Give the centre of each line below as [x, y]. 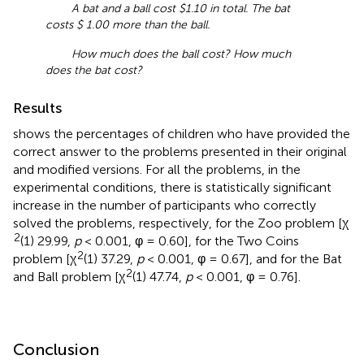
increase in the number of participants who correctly [165, 205]
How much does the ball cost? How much [181, 54]
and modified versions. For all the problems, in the [157, 169]
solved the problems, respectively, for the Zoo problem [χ [181, 223]
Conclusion [56, 349]
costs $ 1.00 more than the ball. [128, 24]
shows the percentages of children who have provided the [182, 133]
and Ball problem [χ [69, 276]
